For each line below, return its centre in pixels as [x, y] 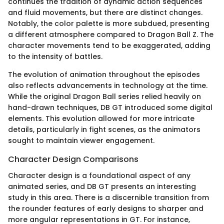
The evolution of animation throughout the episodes [104, 75]
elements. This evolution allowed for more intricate [101, 119]
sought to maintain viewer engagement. [81, 141]
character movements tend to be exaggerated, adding [109, 46]
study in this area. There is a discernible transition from [108, 197]
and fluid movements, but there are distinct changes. [105, 13]
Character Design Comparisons [73, 159]
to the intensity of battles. [55, 57]
